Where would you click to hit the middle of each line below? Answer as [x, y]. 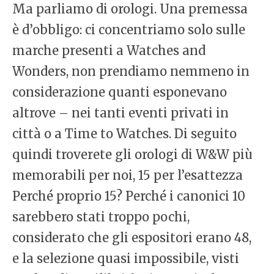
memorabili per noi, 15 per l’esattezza [128, 176]
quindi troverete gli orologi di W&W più [132, 155]
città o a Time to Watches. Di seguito [124, 134]
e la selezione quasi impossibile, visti [126, 259]
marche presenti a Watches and [109, 51]
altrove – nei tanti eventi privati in [120, 113]
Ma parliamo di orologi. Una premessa [130, 9]
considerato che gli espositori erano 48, [132, 238]
